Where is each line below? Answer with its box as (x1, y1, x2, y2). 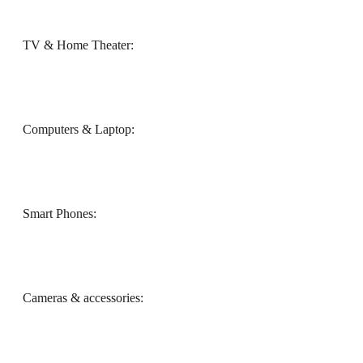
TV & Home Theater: (23, 38, 134, 53)
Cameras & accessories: (23, 291, 143, 305)
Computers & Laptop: (23, 122, 135, 137)
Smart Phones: (23, 207, 96, 221)
